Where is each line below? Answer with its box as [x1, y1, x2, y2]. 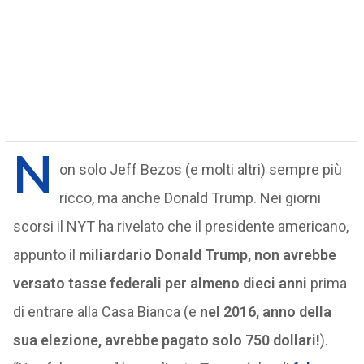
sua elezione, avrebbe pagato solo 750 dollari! [12, 331, 320, 349]
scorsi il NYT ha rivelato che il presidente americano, [12, 218, 349, 235]
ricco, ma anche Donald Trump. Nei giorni [58, 189, 321, 206]
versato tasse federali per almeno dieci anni [12, 275, 307, 292]
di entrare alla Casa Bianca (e [12, 303, 200, 320]
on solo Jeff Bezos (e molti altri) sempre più [58, 161, 342, 178]
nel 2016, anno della [199, 303, 331, 320]
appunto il [12, 246, 79, 263]
